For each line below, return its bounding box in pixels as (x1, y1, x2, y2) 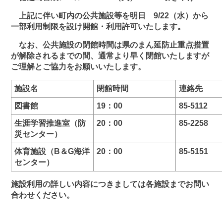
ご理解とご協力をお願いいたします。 (11, 62, 146, 71)
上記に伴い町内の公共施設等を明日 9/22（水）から (11, 11, 209, 20)
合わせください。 (11, 191, 83, 199)
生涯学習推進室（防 (14, 119, 86, 127)
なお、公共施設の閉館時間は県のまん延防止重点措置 (11, 41, 210, 49)
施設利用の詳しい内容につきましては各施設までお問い (11, 180, 210, 188)
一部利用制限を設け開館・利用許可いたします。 (11, 22, 186, 31)
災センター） (14, 130, 62, 138)
